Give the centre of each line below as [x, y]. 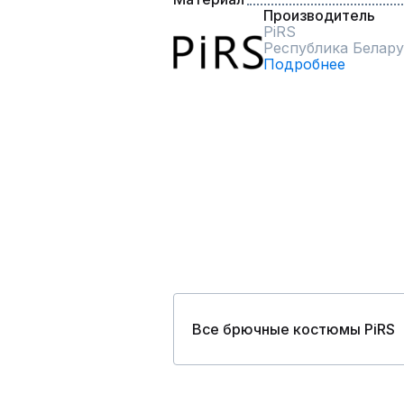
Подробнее [304, 64]
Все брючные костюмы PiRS [294, 329]
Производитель [319, 15]
